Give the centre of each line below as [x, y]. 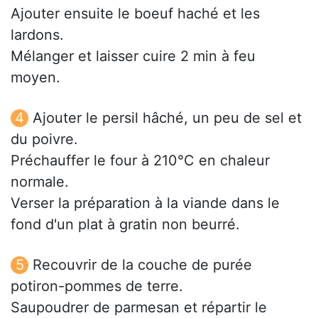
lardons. [37, 34]
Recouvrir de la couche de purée [142, 264]
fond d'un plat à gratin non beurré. [125, 224]
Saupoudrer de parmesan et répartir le [139, 307]
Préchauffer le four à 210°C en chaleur [140, 160]
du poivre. [44, 139]
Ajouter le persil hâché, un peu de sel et [167, 117]
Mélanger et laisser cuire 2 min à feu [133, 56]
